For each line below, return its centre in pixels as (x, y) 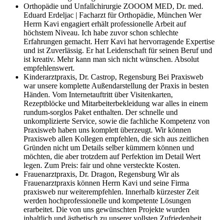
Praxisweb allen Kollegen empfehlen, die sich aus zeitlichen (116, 138)
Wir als (168, 174)
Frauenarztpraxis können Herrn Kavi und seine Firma (106, 183)
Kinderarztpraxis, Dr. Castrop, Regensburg (91, 77)
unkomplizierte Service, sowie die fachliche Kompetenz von (117, 121)
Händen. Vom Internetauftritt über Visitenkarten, (98, 94)
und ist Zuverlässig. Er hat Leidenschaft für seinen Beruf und (118, 50)
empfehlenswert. (49, 68)
